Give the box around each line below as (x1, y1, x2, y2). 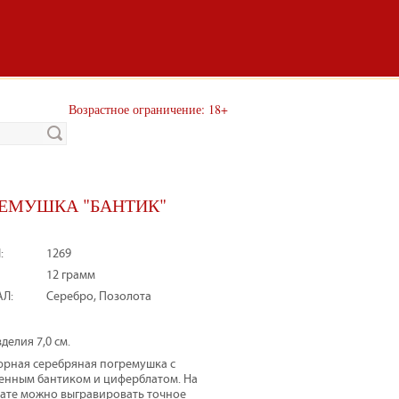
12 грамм (46, 269, 95, 282)
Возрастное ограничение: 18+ (69, 101, 228, 118)
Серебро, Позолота (46, 290, 151, 304)
